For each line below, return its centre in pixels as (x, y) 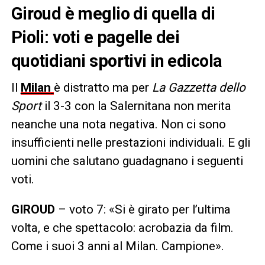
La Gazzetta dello (198, 87)
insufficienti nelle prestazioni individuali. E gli (130, 142)
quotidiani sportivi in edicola (117, 61)
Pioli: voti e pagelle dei (95, 37)
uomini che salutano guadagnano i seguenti (127, 161)
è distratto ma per (103, 87)
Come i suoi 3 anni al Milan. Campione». (117, 246)
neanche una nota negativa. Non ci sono (118, 124)
